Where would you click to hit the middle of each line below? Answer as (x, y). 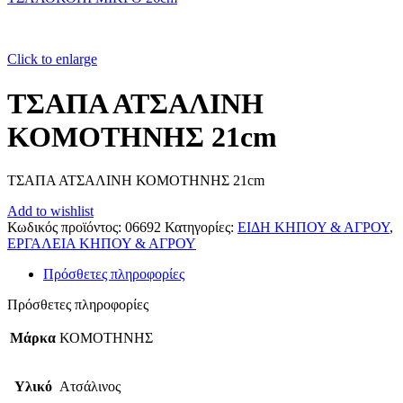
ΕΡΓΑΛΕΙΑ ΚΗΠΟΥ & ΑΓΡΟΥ (102, 244)
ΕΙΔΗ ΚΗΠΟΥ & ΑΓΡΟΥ (313, 228)
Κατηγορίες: (199, 228)
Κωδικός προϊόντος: (66, 228)
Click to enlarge (52, 59)
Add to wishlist (50, 211)
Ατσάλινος (90, 387)
